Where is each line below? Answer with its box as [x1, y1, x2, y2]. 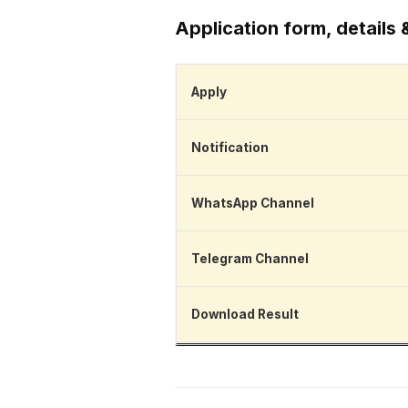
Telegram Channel [191, 251, 309, 267]
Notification [191, 140, 269, 156]
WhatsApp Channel [191, 196, 314, 211]
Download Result [191, 307, 299, 322]
